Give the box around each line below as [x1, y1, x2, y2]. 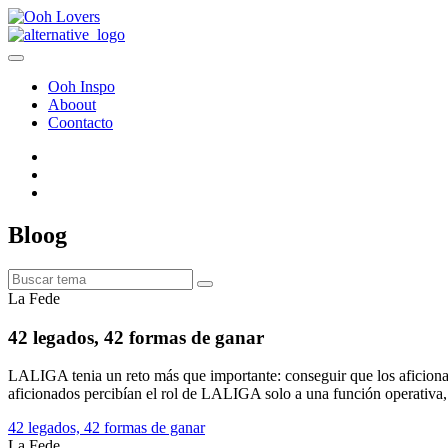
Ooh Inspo [48, 78, 115, 95]
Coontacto [48, 114, 113, 131]
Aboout [48, 96, 96, 113]
